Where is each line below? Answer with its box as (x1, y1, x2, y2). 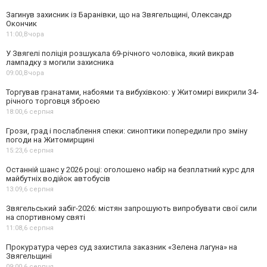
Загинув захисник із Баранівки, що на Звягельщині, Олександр (6, 10, 232, 19)
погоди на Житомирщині (6, 135, 94, 144)
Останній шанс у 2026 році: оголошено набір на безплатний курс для (6, 164, 254, 174)
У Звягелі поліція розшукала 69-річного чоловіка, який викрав (6, 48, 234, 58)
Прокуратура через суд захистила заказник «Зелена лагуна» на (6, 242, 237, 252)
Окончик (6, 18, 37, 28)
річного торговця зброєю (6, 96, 100, 105)
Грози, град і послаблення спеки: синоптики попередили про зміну (6, 126, 247, 135)
